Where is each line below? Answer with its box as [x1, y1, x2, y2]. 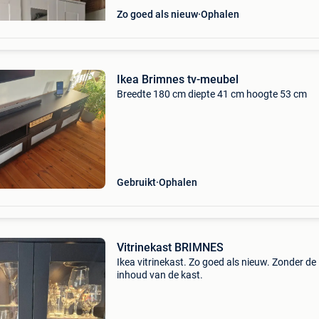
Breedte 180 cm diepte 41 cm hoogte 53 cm [116, 88, 307, 100]
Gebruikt [116, 177, 156, 188]
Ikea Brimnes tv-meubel [116, 73, 239, 86]
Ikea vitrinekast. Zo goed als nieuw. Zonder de [116, 256, 316, 268]
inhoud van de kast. [116, 269, 203, 281]
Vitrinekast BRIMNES [116, 241, 224, 254]
